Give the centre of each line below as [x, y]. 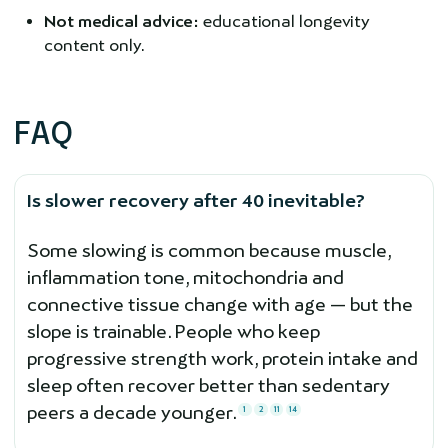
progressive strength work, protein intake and [222, 359]
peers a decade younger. [132, 413]
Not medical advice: [122, 22]
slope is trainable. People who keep [173, 332]
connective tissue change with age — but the [220, 305]
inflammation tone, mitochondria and [185, 278]
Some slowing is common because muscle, [209, 251]
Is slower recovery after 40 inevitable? [196, 201]
